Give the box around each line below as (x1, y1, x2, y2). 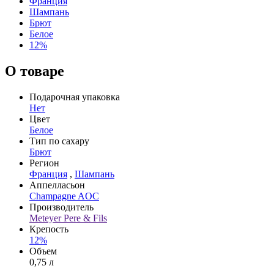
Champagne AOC (29, 190, 99, 201)
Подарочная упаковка (29, 91, 120, 102)
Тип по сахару (29, 135, 89, 146)
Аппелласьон (29, 179, 85, 190)
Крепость (29, 223, 68, 234)
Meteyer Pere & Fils (29, 212, 107, 223)
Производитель (29, 201, 94, 212)
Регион (29, 157, 59, 168)
